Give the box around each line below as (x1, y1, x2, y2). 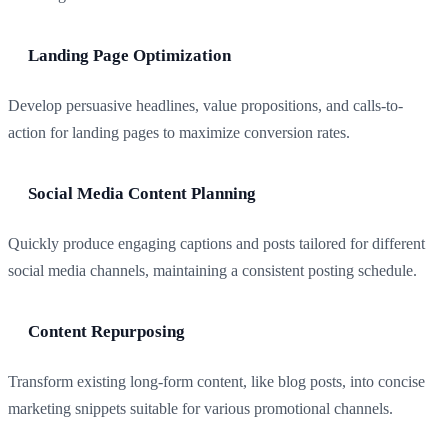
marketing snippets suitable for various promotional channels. (8, 400, 393, 418)
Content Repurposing (28, 322, 185, 342)
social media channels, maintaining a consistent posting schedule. (8, 262, 417, 280)
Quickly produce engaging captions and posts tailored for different (8, 235, 425, 253)
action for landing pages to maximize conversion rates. (8, 124, 350, 142)
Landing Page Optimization (28, 46, 231, 66)
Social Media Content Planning (28, 184, 256, 204)
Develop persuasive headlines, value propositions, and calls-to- (8, 97, 403, 115)
